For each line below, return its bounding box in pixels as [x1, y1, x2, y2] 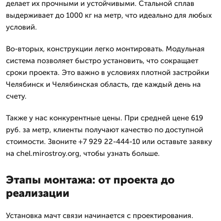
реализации [6, 186, 70, 200]
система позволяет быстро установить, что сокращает [6, 56, 198, 65]
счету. [6, 92, 27, 101]
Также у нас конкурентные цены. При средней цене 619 [6, 113, 203, 122]
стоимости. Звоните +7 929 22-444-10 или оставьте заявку [6, 137, 212, 146]
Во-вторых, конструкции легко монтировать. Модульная [6, 44, 205, 53]
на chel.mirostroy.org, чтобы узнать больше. [6, 149, 160, 158]
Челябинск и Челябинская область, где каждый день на [6, 80, 201, 89]
